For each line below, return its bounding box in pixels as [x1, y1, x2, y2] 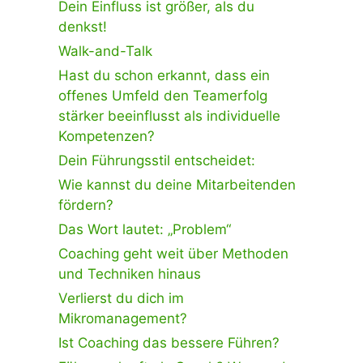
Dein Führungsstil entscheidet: [58, 152, 255, 169]
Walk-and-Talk [58, 42, 152, 59]
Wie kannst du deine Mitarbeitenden [58, 176, 296, 193]
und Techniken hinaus [58, 265, 201, 282]
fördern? [58, 196, 113, 213]
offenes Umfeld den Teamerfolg [58, 87, 267, 104]
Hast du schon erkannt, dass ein [58, 66, 270, 83]
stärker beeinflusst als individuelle [58, 107, 280, 124]
